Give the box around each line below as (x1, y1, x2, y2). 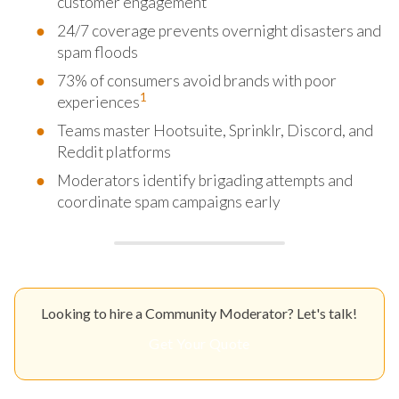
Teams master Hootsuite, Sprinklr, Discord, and (57, 120, 373, 140)
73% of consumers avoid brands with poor (57, 70, 337, 90)
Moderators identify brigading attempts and (57, 170, 353, 190)
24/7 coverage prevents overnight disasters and (57, 20, 381, 40)
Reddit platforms (57, 142, 171, 161)
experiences (57, 92, 140, 111)
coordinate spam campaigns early (57, 191, 281, 211)
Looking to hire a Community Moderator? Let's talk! (41, 304, 358, 322)
